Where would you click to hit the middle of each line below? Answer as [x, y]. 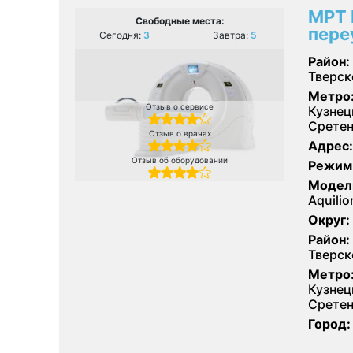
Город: [329, 323]
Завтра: [232, 35]
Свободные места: [180, 20]
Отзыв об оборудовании [180, 160]
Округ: [329, 219]
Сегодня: [121, 35]
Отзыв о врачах [180, 133]
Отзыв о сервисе [180, 106]
